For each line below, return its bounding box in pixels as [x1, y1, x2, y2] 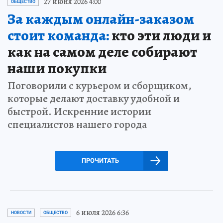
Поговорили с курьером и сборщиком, [7, 78, 192, 94]
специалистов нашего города [7, 117, 147, 132]
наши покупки [7, 58, 107, 79]
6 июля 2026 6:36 [76, 207, 129, 219]
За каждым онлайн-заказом [7, 9, 194, 29]
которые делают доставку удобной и [7, 91, 180, 107]
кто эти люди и [109, 25, 211, 46]
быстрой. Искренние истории [7, 104, 151, 119]
